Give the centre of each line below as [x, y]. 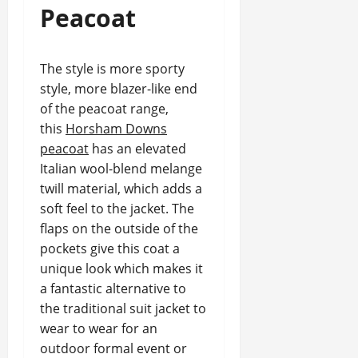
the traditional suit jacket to [123, 308]
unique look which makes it [121, 268]
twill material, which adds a [121, 189]
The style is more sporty [112, 69]
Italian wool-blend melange [121, 169]
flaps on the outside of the [119, 229]
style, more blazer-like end [119, 89]
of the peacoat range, [104, 109]
